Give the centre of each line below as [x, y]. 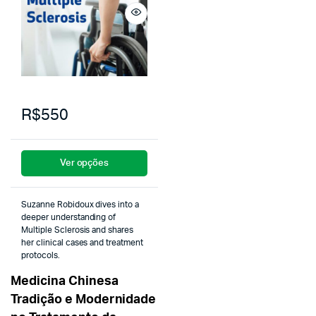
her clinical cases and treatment [83, 243]
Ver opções [84, 163]
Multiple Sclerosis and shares [78, 230]
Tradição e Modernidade [84, 299]
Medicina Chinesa [65, 281]
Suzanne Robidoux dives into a [80, 205]
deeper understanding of [69, 217]
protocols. [41, 255]
